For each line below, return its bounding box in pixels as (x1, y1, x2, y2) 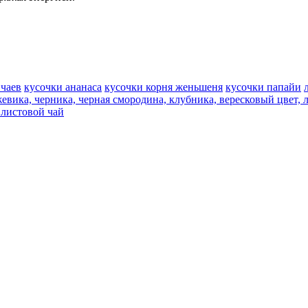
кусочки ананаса (24, 81, 102, 93)
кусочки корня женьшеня (104, 81, 223, 93)
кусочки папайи (225, 81, 301, 93)
